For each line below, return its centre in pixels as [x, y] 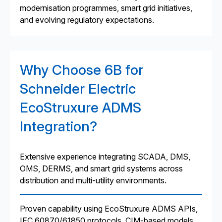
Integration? [58, 126]
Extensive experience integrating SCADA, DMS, [105, 157]
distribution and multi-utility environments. [93, 180]
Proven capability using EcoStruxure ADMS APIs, [109, 209]
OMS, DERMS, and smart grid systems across [101, 168]
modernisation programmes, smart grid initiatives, [106, 8]
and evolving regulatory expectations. [87, 20]
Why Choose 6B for [82, 70]
